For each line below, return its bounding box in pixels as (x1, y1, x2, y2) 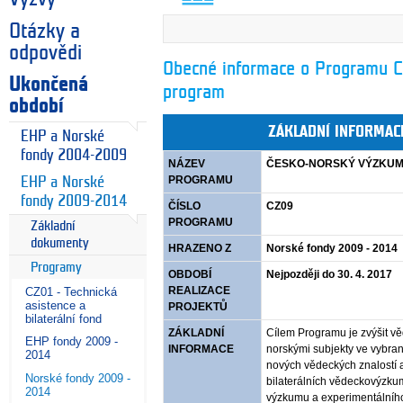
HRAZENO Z (168, 241, 232, 255)
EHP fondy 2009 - (25, 335, 118, 349)
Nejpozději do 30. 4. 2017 (266, 267, 393, 281)
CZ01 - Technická (25, 285, 117, 300)
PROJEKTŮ (168, 300, 228, 313)
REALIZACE (168, 283, 231, 297)
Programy (31, 260, 82, 274)
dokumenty (31, 237, 89, 251)
